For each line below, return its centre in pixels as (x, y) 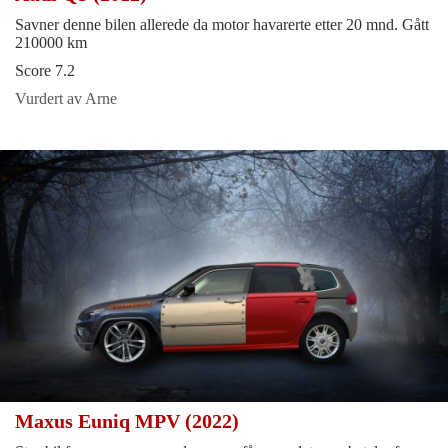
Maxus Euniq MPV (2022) (129, 420)
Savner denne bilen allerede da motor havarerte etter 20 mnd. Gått (222, 24)
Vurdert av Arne (66, 98)
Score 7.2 (45, 70)
